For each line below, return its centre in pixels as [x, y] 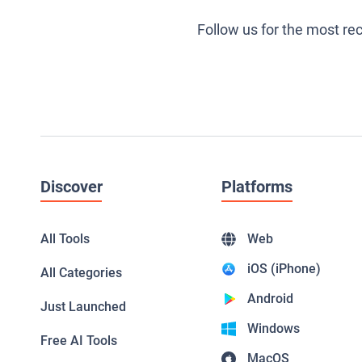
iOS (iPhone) [284, 269]
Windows [274, 329]
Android [271, 299]
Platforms [257, 187]
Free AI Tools [79, 341]
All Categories [81, 273]
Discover [72, 187]
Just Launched [83, 307]
